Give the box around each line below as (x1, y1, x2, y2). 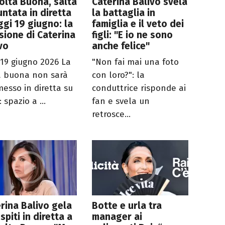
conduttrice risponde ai (92, 83, 186, 94)
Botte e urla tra (92, 200, 162, 212)
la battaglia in (92, 7, 156, 19)
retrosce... (92, 109, 131, 120)
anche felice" (92, 40, 150, 52)
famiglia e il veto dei (92, 18, 184, 30)
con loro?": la (92, 70, 145, 81)
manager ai (92, 211, 143, 223)
